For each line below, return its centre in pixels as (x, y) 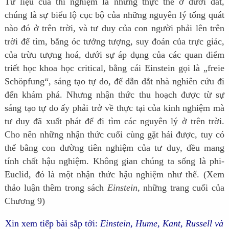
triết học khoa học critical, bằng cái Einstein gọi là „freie (114, 68)
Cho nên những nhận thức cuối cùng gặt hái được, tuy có (114, 134)
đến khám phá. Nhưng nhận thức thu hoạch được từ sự (114, 94)
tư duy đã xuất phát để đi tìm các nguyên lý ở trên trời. (114, 121)
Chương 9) (25, 201)
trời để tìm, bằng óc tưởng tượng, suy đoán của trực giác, (114, 41)
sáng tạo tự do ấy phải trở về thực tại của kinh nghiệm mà (114, 108)
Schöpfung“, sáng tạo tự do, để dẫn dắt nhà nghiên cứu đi (114, 81)
